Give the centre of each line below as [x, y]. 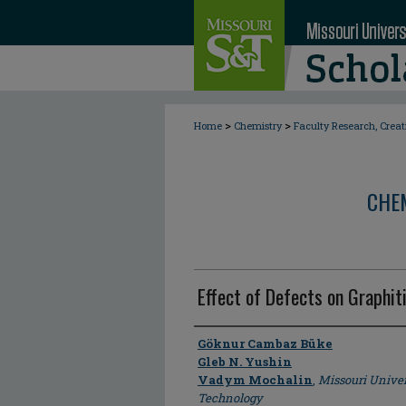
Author [217, 343]
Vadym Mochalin [255, 380]
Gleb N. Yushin [245, 362]
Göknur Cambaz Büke [265, 343]
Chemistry [258, 126]
